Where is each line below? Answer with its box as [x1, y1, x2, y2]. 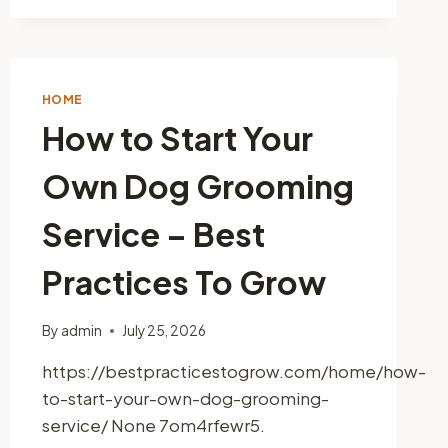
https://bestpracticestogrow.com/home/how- [41, 360, 426, 383]
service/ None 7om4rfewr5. [41, 414, 265, 437]
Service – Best [41, 214, 265, 255]
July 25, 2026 [121, 322, 206, 340]
